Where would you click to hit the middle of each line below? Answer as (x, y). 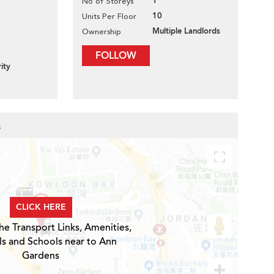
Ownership (102, 31)
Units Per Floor (109, 16)
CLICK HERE (41, 207)
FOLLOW (116, 56)
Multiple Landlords (186, 31)
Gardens (41, 256)
